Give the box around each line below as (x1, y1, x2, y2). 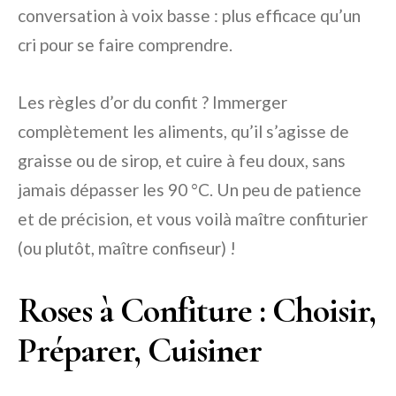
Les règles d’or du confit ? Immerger (18, 92, 287, 113)
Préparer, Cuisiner (18, 329, 262, 372)
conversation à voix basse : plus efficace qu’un (18, 5, 361, 27)
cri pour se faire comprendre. (18, 34, 232, 56)
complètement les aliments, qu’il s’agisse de (18, 121, 349, 142)
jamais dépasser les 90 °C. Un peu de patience (18, 179, 362, 201)
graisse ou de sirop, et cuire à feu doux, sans (18, 150, 346, 171)
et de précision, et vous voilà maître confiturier (18, 209, 368, 230)
